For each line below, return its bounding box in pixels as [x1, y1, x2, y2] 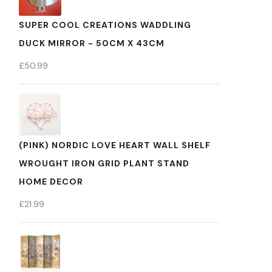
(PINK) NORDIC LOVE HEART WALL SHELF [19, 140, 211, 151]
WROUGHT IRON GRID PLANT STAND [19, 158, 189, 169]
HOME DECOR [19, 176, 83, 187]
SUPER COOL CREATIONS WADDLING [19, 19, 191, 30]
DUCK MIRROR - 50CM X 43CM [19, 38, 165, 49]
